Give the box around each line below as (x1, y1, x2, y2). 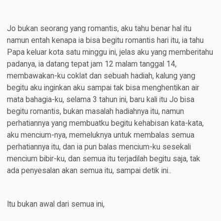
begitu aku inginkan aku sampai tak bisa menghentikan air (6, 83, 199, 93)
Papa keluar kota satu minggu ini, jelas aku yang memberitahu (6, 48, 213, 57)
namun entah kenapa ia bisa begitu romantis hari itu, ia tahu (6, 36, 204, 45)
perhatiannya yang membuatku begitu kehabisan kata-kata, (6, 119, 204, 128)
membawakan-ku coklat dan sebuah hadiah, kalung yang (6, 72, 195, 81)
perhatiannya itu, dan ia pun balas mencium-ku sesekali (6, 143, 191, 152)
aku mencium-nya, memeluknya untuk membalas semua (6, 131, 194, 140)
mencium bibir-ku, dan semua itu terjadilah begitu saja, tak (6, 154, 200, 164)
